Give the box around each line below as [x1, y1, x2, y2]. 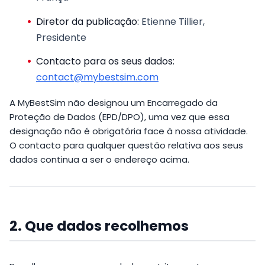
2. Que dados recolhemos [9, 216, 189, 235]
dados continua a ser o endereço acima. [9, 153, 189, 166]
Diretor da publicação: [36, 14, 139, 28]
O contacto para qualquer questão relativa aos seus [9, 138, 243, 151]
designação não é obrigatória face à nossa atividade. [9, 124, 248, 137]
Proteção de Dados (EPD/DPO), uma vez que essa [9, 110, 230, 123]
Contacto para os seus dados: [36, 54, 174, 69]
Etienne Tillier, [139, 14, 205, 28]
